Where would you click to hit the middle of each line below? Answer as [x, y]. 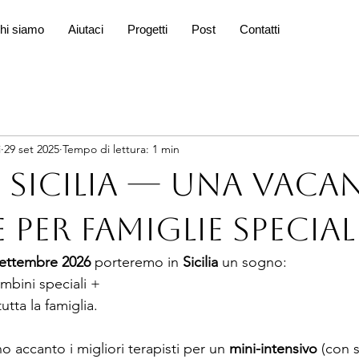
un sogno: [254, 262]
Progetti [147, 29]
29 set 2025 [32, 149]
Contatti [259, 29]
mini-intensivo [273, 349]
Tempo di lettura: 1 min [121, 149]
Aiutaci [85, 29]
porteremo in [137, 262]
